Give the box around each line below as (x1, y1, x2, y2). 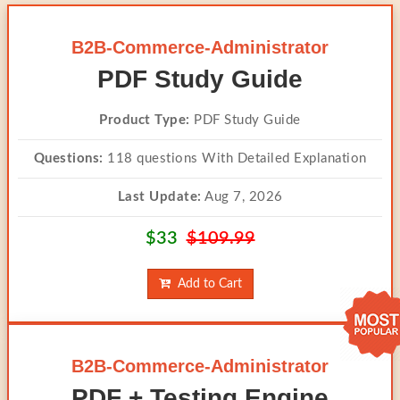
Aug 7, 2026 (201, 190, 283, 204)
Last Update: (117, 190, 202, 204)
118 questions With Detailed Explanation (103, 152, 367, 165)
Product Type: (99, 113, 190, 127)
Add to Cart (170, 278, 242, 290)
